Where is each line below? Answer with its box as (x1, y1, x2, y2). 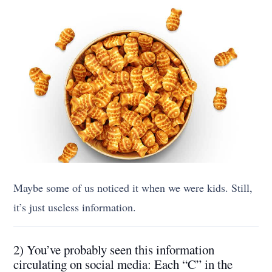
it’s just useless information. (13, 200, 137, 215)
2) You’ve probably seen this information (13, 241, 215, 259)
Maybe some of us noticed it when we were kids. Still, (13, 180, 253, 195)
